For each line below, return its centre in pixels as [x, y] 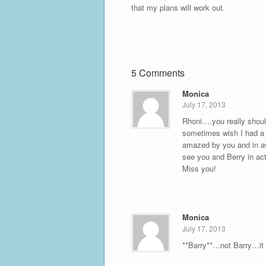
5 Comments [158, 72]
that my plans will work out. [178, 7]
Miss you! [199, 169]
